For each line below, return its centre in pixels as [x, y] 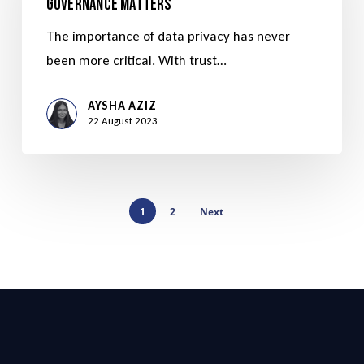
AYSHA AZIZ [122, 106]
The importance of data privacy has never [168, 37]
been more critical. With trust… [136, 61]
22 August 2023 [122, 121]
